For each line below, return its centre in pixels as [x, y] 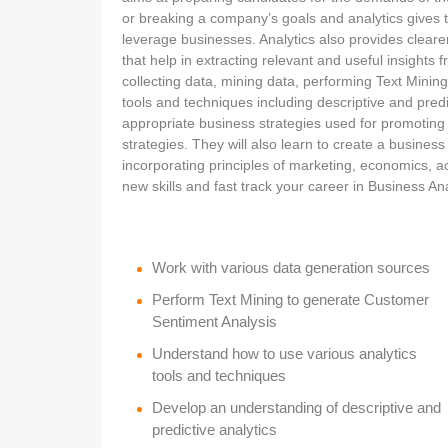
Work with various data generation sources [291, 267]
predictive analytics [214, 429]
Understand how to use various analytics [284, 353]
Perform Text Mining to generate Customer [290, 299]
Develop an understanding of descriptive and [296, 407]
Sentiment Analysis [214, 321]
